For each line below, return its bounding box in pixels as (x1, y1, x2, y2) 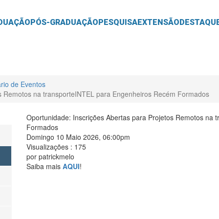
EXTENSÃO (137, 18, 180, 27)
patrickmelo (39, 152, 74, 162)
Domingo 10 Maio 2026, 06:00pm (26, 132, 130, 142)
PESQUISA (98, 18, 138, 27)
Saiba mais (26, 161, 63, 172)
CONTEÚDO (109, 9, 128, 14)
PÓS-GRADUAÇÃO (30, 18, 99, 27)
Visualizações (26, 142, 68, 152)
